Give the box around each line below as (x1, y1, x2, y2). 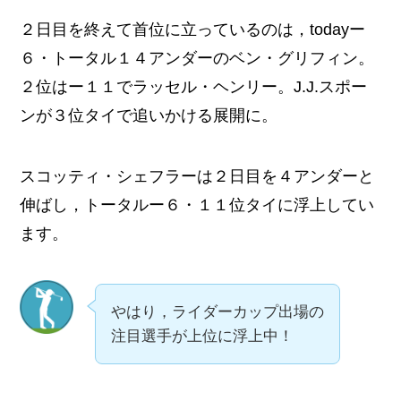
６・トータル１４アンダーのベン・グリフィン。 (20, 49, 375, 68)
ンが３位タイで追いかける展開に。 (20, 107, 278, 125)
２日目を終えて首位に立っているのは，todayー (20, 21, 366, 39)
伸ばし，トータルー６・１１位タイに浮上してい (20, 195, 375, 214)
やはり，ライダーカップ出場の (111, 303, 325, 320)
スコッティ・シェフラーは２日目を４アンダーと (20, 166, 375, 185)
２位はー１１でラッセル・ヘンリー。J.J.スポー (20, 78, 368, 97)
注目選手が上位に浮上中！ (111, 327, 294, 345)
